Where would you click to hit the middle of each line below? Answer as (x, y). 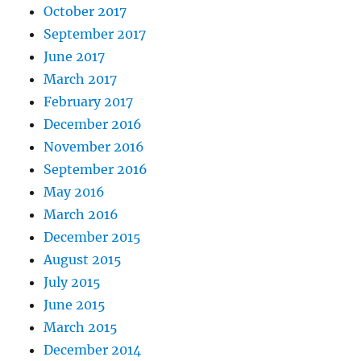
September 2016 (96, 170)
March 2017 (81, 79)
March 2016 (81, 215)
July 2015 (73, 282)
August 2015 (83, 260)
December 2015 (93, 237)
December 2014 (93, 350)
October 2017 (85, 12)
